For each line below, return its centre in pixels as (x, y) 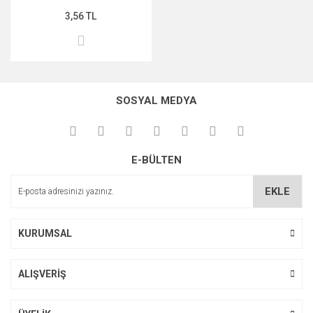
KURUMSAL (45, 233)
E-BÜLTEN (156, 160)
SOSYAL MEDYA (156, 100)
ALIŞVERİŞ (42, 274)
